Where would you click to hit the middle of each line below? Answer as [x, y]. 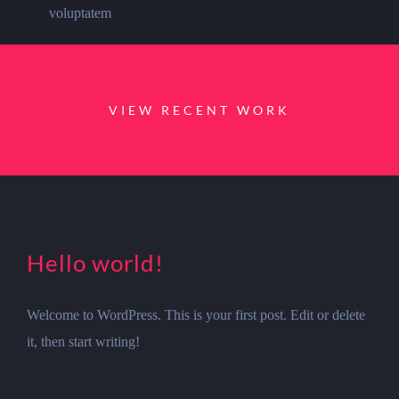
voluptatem [80, 13]
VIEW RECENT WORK [199, 110]
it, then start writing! [83, 341]
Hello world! [95, 262]
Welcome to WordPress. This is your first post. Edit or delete [195, 314]
